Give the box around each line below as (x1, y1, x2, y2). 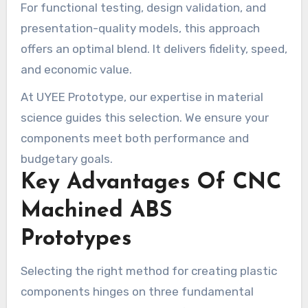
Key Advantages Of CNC (20, 171, 281, 194)
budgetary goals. (20, 151, 113, 166)
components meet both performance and (20, 131, 249, 145)
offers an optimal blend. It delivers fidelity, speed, (20, 41, 287, 56)
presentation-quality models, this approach (20, 21, 260, 35)
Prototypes (20, 228, 131, 250)
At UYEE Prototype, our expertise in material (20, 89, 263, 104)
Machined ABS (20, 199, 173, 222)
